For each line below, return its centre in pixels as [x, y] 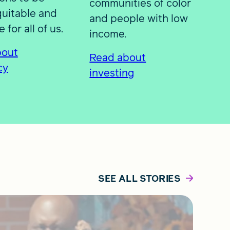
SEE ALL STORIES [139, 178]
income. [108, 34]
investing [112, 73]
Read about [118, 57]
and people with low [139, 18]
